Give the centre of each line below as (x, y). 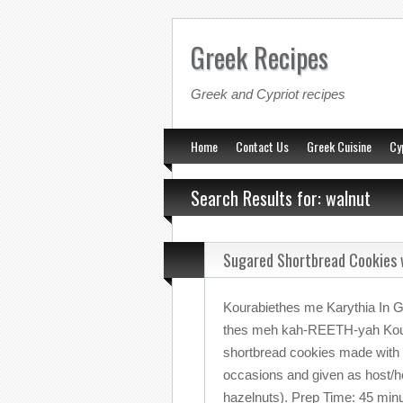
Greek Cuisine (339, 146)
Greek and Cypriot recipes (268, 94)
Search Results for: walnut (281, 198)
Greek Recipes (259, 57)
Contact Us (262, 146)
